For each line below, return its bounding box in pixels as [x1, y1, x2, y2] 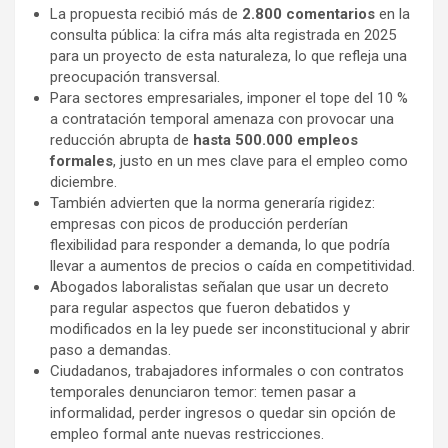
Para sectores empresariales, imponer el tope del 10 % [50, 88, 408, 107]
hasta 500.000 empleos [193, 130, 358, 149]
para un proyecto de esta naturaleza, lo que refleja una [50, 46, 407, 65]
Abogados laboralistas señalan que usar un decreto [50, 277, 389, 296]
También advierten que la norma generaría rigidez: [50, 193, 375, 212]
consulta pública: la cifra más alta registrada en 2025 [50, 25, 396, 44]
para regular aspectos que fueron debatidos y [50, 298, 350, 317]
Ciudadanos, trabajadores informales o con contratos [50, 361, 404, 380]
